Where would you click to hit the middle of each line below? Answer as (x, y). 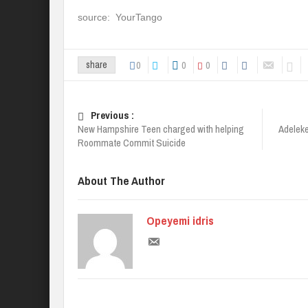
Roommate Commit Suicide (132, 143)
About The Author (121, 180)
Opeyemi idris (180, 220)
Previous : (112, 115)
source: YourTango (120, 17)
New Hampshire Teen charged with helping (161, 129)
